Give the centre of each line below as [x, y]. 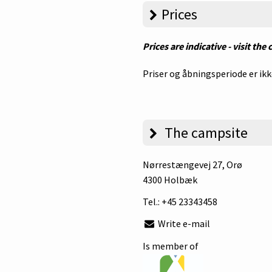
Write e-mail [183, 224]
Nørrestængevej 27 [182, 165]
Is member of [170, 246]
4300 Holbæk [170, 180]
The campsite [205, 133]
